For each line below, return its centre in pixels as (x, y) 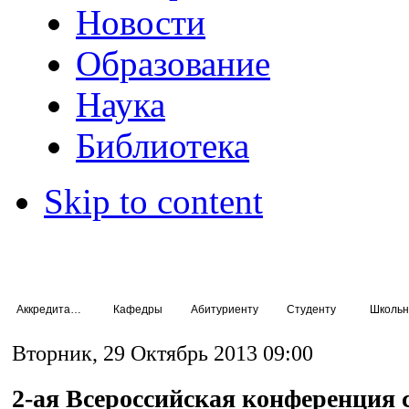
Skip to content (153, 201)
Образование (173, 63)
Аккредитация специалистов (76, 309)
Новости (141, 22)
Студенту (311, 309)
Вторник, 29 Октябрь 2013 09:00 (163, 353)
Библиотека (163, 146)
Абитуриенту (224, 309)
